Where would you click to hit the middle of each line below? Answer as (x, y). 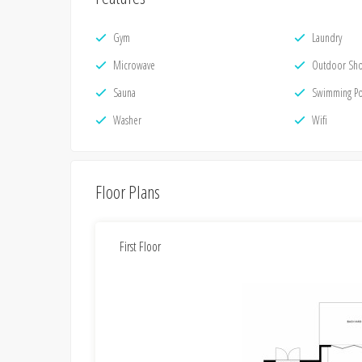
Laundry (327, 38)
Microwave (134, 65)
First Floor (140, 246)
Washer (127, 120)
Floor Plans (128, 192)
